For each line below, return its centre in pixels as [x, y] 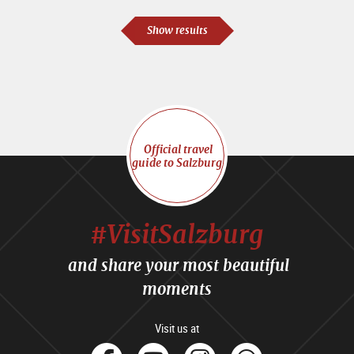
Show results [177, 30]
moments [177, 289]
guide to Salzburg [177, 162]
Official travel [177, 149]
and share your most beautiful [177, 265]
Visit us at [177, 328]
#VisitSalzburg [177, 234]
